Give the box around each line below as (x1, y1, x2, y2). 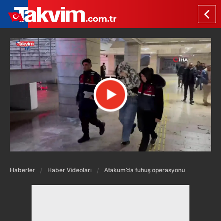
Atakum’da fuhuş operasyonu (104, 166, 185, 174)
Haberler (10, 166, 35, 174)
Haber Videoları (47, 166, 92, 174)
